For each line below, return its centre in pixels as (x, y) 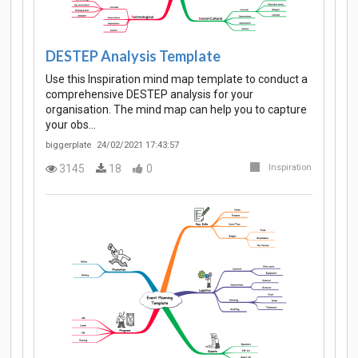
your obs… (71, 125)
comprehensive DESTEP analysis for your (149, 95)
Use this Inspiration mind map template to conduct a (177, 80)
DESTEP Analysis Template (133, 56)
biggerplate (68, 145)
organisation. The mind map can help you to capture (176, 110)
